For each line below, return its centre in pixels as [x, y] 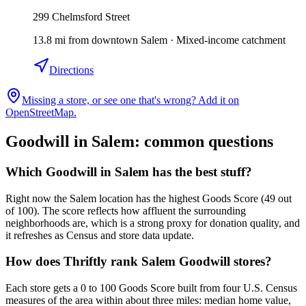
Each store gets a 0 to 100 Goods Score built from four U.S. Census [151, 288]
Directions [71, 70]
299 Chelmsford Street [81, 17]
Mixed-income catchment [231, 40]
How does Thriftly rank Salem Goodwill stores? [139, 262]
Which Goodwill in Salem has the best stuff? [129, 171]
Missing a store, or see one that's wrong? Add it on [130, 100]
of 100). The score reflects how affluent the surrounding [126, 210]
